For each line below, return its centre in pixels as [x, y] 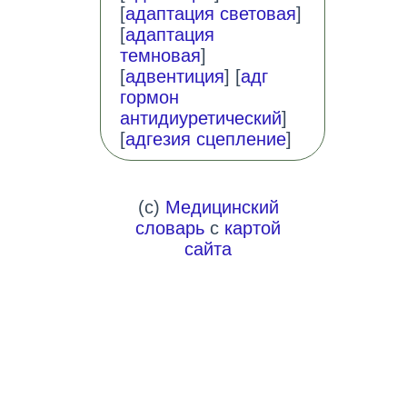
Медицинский [222, 208]
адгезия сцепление [205, 139]
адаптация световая [210, 14]
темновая [160, 56]
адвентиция [174, 77]
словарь [170, 228]
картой [253, 228]
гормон [149, 98]
